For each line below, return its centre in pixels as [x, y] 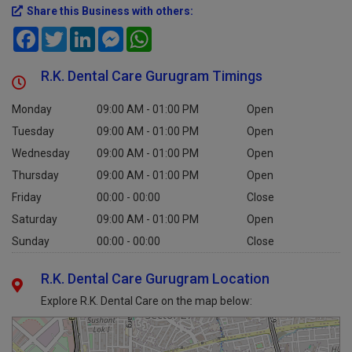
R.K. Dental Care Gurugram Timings [152, 76]
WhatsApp [178, 33]
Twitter [85, 33]
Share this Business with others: [110, 11]
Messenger [151, 33]
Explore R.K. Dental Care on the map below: [147, 301]
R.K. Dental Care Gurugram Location [156, 279]
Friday [27, 197]
